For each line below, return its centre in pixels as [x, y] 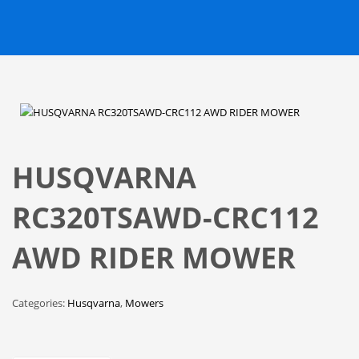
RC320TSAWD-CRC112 [165, 217]
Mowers [144, 303]
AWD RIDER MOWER [154, 257]
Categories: [40, 303]
